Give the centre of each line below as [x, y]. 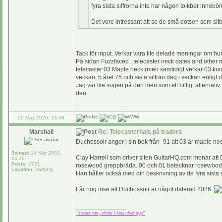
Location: [23, 169]
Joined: [20, 153]
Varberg [43, 169]
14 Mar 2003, [45, 153]
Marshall [41, 132]
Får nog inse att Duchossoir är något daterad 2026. [145, 189]
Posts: [19, 164]
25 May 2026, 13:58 [41, 118]
